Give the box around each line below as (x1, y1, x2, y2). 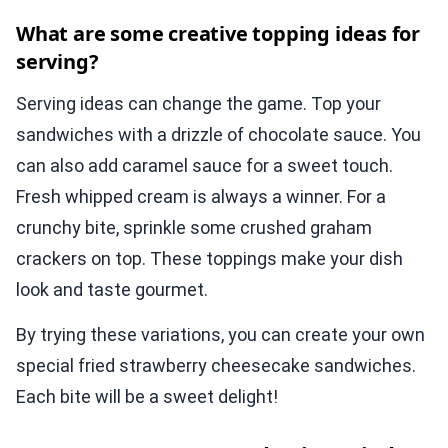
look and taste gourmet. (16, 279, 208, 301)
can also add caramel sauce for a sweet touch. (16, 155, 393, 177)
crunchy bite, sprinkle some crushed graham (16, 217, 372, 239)
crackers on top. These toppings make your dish (16, 248, 403, 270)
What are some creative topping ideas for (16, 20, 420, 48)
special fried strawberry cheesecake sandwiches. (16, 355, 416, 377)
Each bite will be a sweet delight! (16, 386, 278, 408)
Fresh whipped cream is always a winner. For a (16, 186, 386, 208)
